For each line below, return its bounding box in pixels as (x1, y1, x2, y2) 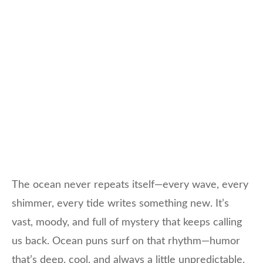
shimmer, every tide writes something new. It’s (12, 198, 229, 209)
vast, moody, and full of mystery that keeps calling (12, 217, 242, 228)
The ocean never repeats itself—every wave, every (12, 179, 248, 190)
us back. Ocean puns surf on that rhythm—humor (12, 235, 240, 247)
